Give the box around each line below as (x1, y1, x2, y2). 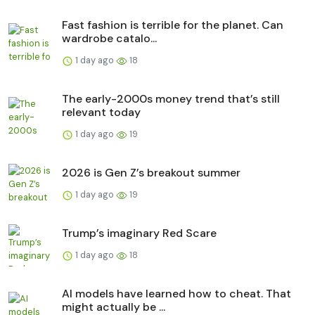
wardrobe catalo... (62, 31, 157, 46)
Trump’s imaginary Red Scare (62, 226, 217, 241)
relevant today (62, 105, 141, 120)
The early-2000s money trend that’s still (62, 91, 280, 107)
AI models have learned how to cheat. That (62, 286, 291, 302)
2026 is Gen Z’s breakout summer (62, 165, 240, 181)
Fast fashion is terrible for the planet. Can (62, 18, 283, 33)
